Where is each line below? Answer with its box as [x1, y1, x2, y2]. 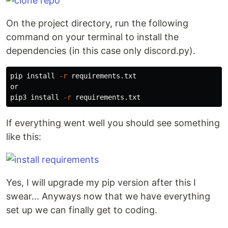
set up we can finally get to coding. [6, 205, 157, 215]
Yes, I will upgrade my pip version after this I [6, 177, 196, 188]
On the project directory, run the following [6, 18, 188, 28]
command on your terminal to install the [6, 32, 179, 42]
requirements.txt [67, 72, 136, 80]
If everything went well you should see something [6, 118, 220, 128]
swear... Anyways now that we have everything [6, 191, 210, 202]
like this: [6, 131, 41, 142]
